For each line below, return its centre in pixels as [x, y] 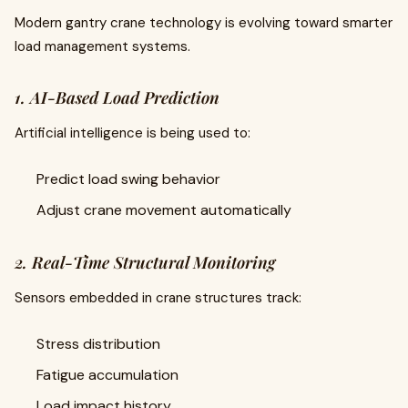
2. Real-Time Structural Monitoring [145, 262]
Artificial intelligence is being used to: [133, 133]
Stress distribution [98, 344]
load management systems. [102, 46]
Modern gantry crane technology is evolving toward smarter [204, 23]
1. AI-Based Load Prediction [117, 97]
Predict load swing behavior [128, 179]
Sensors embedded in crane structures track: [158, 298]
